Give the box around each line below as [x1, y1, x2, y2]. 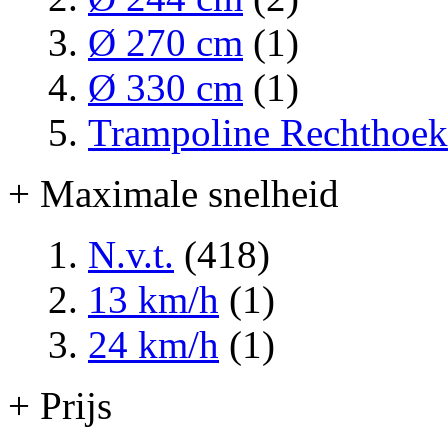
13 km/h [88, 277, 219, 321]
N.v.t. [88, 232, 174, 276]
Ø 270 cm [88, 20, 243, 64]
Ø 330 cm [88, 65, 243, 109]
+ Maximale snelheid [8, 171, 339, 215]
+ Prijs [8, 383, 112, 427]
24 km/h [88, 322, 219, 366]
